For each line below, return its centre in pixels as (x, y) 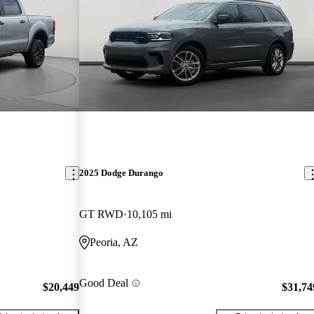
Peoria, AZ (114, 243)
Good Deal (104, 283)
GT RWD (102, 214)
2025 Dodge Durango (122, 173)
